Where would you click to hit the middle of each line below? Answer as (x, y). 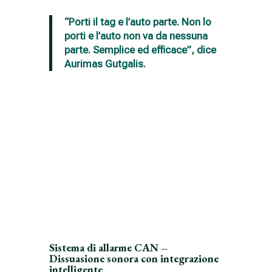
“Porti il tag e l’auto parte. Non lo (138, 22)
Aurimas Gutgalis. (105, 63)
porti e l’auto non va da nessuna (136, 36)
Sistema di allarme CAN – (108, 247)
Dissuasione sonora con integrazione (134, 258)
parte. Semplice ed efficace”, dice (140, 49)
